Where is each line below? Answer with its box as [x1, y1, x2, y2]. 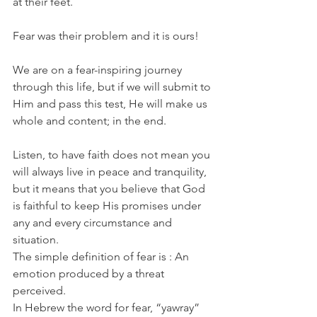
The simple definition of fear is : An [13, 250, 192, 263]
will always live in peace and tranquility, [13, 165, 209, 178]
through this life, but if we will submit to [13, 80, 214, 93]
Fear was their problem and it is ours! [13, 29, 199, 42]
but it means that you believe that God [13, 182, 208, 195]
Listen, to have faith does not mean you [13, 148, 213, 161]
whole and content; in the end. [13, 114, 166, 127]
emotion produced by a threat [13, 267, 167, 280]
